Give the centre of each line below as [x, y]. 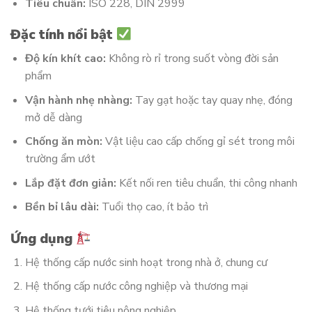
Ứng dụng [43, 239]
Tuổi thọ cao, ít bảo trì [153, 207]
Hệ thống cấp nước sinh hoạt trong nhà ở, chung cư [146, 262]
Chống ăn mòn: [63, 142]
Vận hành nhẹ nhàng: [78, 100]
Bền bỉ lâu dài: [62, 207]
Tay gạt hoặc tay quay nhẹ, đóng [212, 100]
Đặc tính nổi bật [63, 35]
